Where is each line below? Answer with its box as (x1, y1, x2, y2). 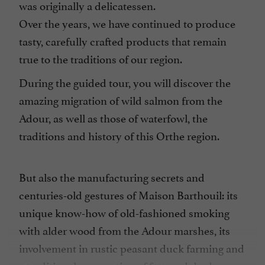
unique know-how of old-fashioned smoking (19, 203, 230, 221)
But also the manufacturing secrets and (19, 168, 205, 185)
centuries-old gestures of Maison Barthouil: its (19, 186, 238, 203)
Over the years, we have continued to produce (19, 14, 235, 31)
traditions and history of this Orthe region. (19, 127, 219, 144)
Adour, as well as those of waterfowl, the (19, 109, 208, 126)
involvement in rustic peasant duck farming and (19, 239, 244, 256)
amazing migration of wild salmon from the (19, 91, 222, 108)
